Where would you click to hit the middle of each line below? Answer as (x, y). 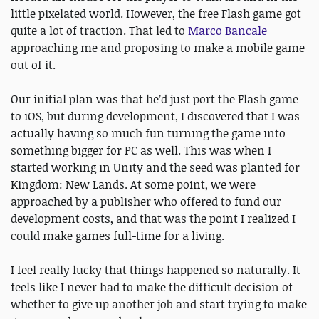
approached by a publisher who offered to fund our (146, 202)
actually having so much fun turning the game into (148, 134)
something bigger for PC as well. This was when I (141, 151)
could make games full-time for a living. (117, 236)
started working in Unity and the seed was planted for (155, 168)
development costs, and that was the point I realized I (153, 219)
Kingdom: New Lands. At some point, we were (133, 185)
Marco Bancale (228, 31)
